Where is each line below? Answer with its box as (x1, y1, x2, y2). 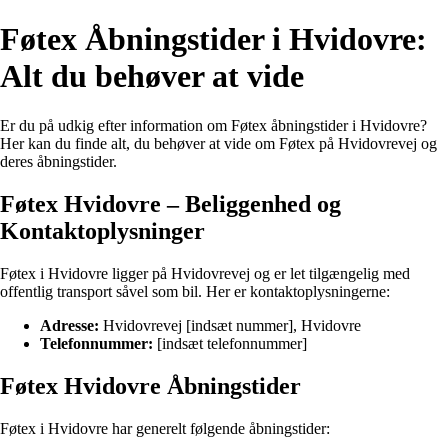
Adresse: (40, 316, 99, 334)
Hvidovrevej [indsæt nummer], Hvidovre (99, 316, 361, 334)
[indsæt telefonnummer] (153, 334, 307, 352)
